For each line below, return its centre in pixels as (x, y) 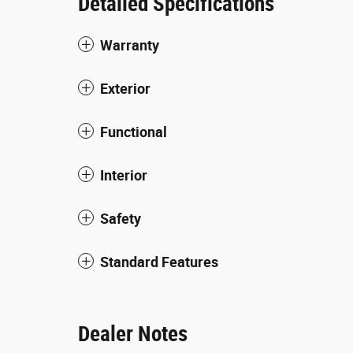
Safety (121, 219)
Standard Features (159, 262)
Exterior (125, 89)
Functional (134, 132)
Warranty (130, 45)
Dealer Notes (133, 334)
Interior (124, 175)
